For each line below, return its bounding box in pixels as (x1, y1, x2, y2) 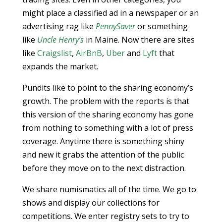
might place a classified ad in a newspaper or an (22, 7, 199, 19)
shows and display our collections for (22, 197, 160, 209)
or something (135, 21, 188, 32)
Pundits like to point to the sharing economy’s (22, 82, 193, 94)
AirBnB (75, 48, 102, 59)
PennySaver (95, 21, 135, 32)
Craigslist (37, 48, 72, 59)
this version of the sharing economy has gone (22, 109, 193, 120)
